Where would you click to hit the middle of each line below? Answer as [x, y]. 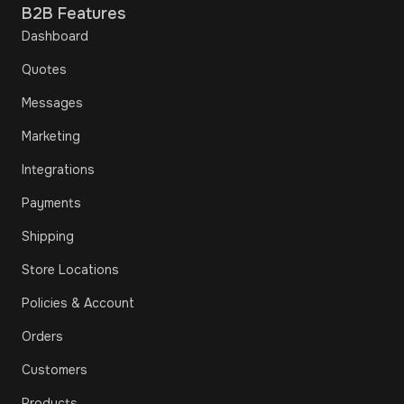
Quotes [44, 69]
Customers [55, 369]
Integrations [58, 169]
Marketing [51, 136]
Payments [51, 202]
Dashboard [55, 36]
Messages [52, 102]
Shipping [48, 236]
